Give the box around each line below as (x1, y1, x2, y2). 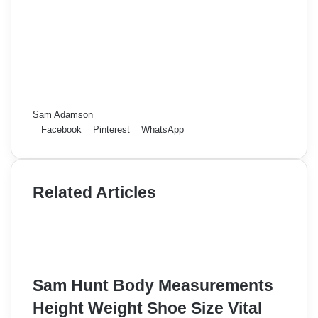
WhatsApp (141, 124, 184, 136)
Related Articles (33, 183, 156, 202)
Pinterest (93, 124, 130, 136)
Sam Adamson (33, 109, 93, 121)
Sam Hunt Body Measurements (33, 275, 273, 295)
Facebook (41, 124, 82, 136)
